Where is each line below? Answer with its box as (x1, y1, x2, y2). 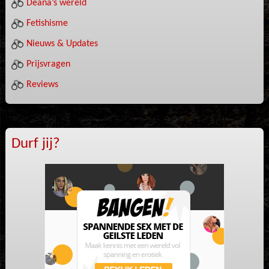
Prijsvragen (26, 59, 70, 69)
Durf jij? (11, 136, 60, 151)
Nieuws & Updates (26, 39, 98, 49)
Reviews (26, 80, 58, 89)
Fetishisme (26, 19, 68, 28)
